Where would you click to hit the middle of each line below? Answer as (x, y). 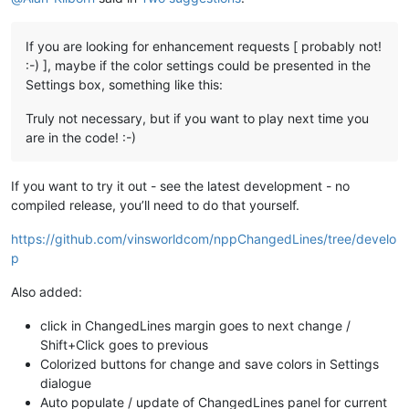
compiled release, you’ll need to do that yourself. (155, 204)
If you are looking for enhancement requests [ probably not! (204, 46)
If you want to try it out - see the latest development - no (180, 185)
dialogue (66, 383)
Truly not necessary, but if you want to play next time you (197, 118)
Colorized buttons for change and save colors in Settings (210, 363)
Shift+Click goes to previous (124, 344)
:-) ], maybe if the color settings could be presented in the (198, 65)
